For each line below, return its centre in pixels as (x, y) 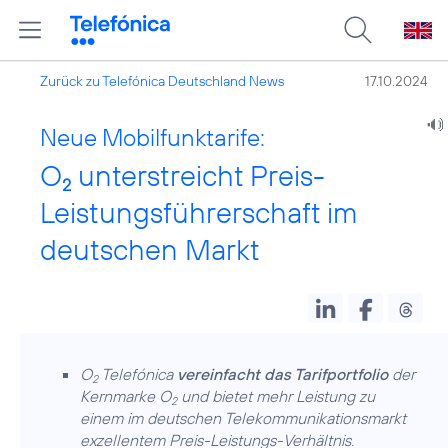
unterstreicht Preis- (198, 175)
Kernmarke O (125, 396)
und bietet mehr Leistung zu (276, 396)
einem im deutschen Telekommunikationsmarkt (243, 418)
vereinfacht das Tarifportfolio (282, 374)
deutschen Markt (150, 249)
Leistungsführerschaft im (198, 212)
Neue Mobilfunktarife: (152, 137)
